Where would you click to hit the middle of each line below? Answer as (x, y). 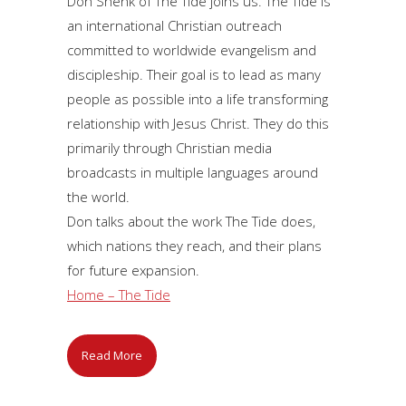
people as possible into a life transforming (198, 99)
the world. (98, 197)
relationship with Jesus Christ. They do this (198, 124)
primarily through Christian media (169, 148)
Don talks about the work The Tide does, (191, 222)
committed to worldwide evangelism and (192, 50)
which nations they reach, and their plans (194, 246)
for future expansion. (133, 271)
